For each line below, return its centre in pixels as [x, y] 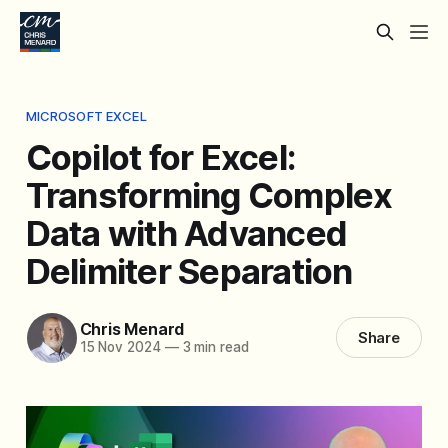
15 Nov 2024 [120, 347]
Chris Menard [132, 329]
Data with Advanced [186, 232]
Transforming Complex [209, 194]
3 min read [213, 347]
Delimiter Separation [189, 270]
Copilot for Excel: [161, 156]
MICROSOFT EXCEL [86, 115]
